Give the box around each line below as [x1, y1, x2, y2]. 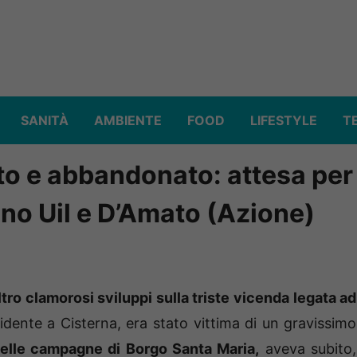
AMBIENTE [94, 112, 162, 129]
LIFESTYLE [250, 112, 317, 129]
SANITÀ [21, 112, 69, 129]
